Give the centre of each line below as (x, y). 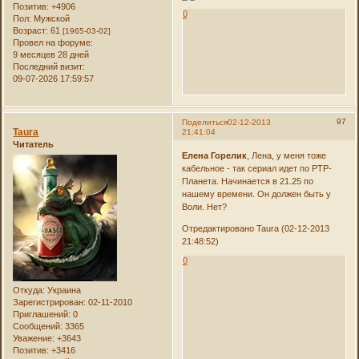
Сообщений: (38, 326)
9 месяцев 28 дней (51, 55)
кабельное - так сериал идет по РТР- (256, 168)
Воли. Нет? (204, 206)
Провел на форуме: (53, 43)
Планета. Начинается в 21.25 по (247, 181)
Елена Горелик (214, 155)
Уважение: (34, 338)
